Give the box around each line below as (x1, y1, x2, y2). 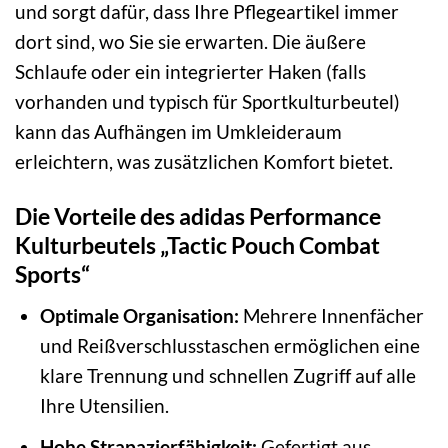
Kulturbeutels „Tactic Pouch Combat (15, 231, 380, 260)
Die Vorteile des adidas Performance (15, 202, 381, 231)
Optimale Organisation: (39, 303, 239, 327)
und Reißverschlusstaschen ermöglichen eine (39, 333, 420, 357)
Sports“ (15, 260, 90, 289)
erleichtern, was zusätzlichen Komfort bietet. (15, 150, 393, 174)
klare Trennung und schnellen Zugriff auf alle (39, 363, 416, 387)
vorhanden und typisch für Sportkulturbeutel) (15, 90, 400, 114)
